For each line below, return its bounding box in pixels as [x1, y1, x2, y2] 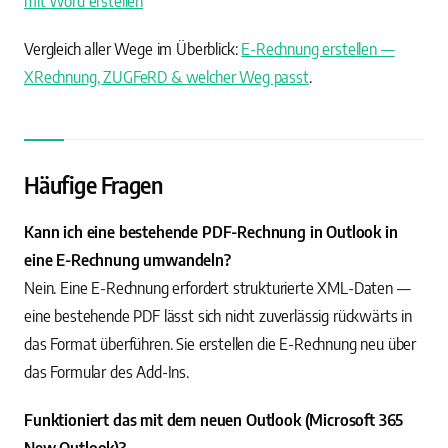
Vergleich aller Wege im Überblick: [24, 39, 242, 60]
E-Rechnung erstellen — [241, 39, 395, 60]
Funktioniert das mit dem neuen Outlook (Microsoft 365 [24, 410, 404, 431]
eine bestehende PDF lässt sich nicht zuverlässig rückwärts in [24, 306, 412, 327]
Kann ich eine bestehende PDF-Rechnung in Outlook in [24, 222, 398, 243]
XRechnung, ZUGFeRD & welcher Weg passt [24, 67, 309, 88]
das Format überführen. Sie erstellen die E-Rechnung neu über [24, 334, 417, 355]
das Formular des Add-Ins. [24, 362, 189, 383]
